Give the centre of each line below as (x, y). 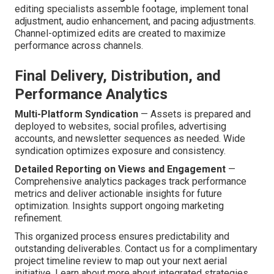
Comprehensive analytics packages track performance (131, 182)
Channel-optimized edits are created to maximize (120, 34)
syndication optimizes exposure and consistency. (120, 151)
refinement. (39, 218)
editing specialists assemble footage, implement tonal (131, 9)
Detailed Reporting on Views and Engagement (120, 169)
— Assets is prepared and (194, 114)
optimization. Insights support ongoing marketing (119, 206)
